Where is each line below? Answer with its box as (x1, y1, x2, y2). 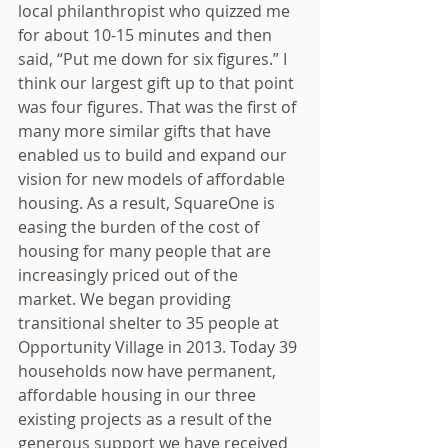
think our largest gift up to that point (18, 72, 298, 94)
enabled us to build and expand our (18, 144, 291, 166)
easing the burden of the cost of (18, 216, 263, 238)
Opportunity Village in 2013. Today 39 (18, 336, 301, 358)
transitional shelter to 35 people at (18, 312, 283, 334)
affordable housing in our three (18, 384, 260, 406)
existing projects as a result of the (18, 408, 276, 430)
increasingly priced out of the (18, 264, 242, 286)
